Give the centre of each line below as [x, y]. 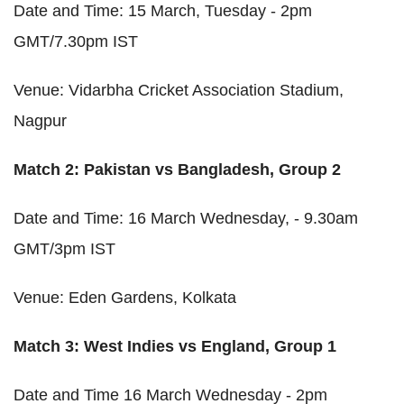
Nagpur [40, 120]
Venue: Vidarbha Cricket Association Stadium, [179, 90]
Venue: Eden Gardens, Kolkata [125, 297]
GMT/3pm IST [64, 248]
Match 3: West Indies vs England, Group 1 [175, 346]
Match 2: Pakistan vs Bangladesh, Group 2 [177, 169]
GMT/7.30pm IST [76, 41]
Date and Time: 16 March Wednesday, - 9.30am [186, 218]
